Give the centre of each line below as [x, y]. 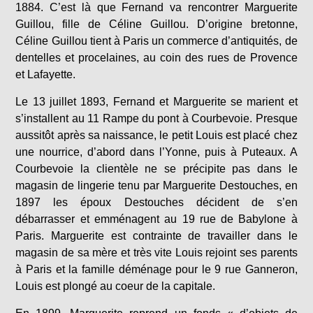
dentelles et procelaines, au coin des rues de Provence [156, 58]
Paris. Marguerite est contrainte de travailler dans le [156, 236]
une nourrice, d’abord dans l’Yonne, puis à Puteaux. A [156, 152]
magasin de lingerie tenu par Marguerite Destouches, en [156, 185]
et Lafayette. [46, 74]
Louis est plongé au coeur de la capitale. [116, 286]
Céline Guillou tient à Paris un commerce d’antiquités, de [156, 41]
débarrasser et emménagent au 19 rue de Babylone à [156, 219]
